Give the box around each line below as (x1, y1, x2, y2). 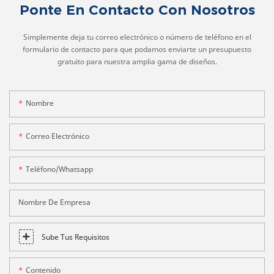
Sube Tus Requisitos (42, 232, 109, 243)
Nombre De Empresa (18, 197, 91, 208)
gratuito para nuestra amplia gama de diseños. (57, 56, 217, 67)
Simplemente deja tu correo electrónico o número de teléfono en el (23, 31, 251, 42)
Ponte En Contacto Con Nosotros (19, 1, 255, 18)
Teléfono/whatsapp (26, 164, 93, 175)
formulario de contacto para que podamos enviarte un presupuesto (23, 43, 251, 54)
